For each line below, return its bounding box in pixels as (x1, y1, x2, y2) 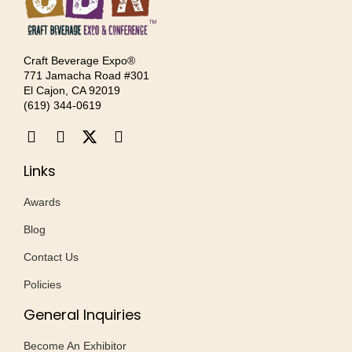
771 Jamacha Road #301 (24, 68, 149, 82)
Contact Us (24, 250, 79, 263)
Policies (24, 277, 61, 291)
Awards (24, 195, 60, 208)
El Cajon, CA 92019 (24, 83, 120, 97)
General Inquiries (24, 304, 141, 324)
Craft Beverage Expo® (24, 53, 135, 67)
